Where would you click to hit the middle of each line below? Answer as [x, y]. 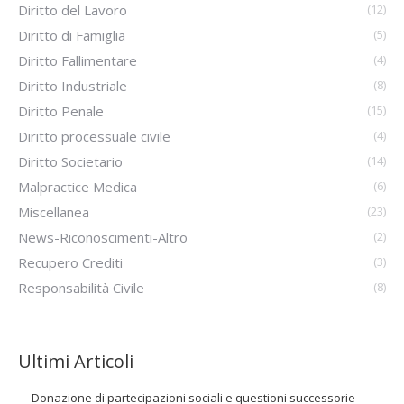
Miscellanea [54, 211]
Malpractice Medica [78, 186]
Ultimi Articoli [76, 361]
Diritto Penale [61, 110]
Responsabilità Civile [81, 287]
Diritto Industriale [73, 85]
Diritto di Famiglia [72, 35]
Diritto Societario [70, 161]
